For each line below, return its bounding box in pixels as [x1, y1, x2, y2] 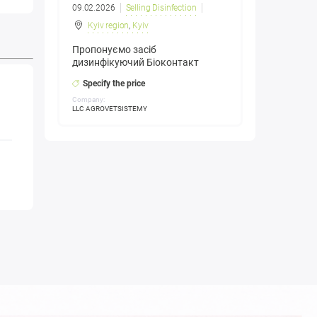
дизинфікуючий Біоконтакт [72, 57, 199, 69]
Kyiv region [88, 21, 129, 31]
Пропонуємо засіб [72, 44, 156, 56]
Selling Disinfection [125, 3, 197, 13]
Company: [72, 96, 105, 104]
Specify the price [83, 79, 145, 89]
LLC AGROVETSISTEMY [72, 105, 147, 113]
